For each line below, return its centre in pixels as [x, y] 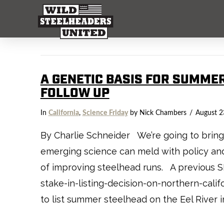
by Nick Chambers [157, 113]
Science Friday [105, 113]
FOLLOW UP [75, 93]
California [63, 113]
